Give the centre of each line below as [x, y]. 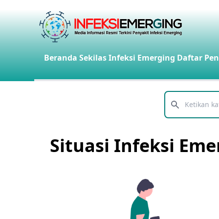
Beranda [61, 58]
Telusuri [178, 110]
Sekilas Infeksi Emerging [127, 58]
